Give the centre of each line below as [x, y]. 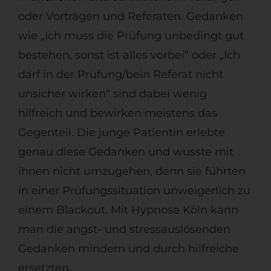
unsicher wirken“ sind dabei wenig [112, 94]
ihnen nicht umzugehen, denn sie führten [132, 171]
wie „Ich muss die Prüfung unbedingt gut [131, 36]
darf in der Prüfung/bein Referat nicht [120, 75]
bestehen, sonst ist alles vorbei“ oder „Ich [129, 55]
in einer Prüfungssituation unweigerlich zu [134, 191]
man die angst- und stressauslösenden [124, 230]
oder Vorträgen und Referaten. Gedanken [130, 17]
